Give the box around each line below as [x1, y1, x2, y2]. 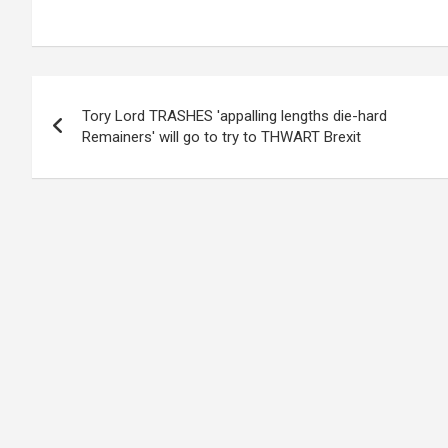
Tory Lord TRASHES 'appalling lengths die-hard [82, 107, 387, 125]
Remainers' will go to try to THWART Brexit [82, 128, 361, 146]
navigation [31, 118, 178, 154]
